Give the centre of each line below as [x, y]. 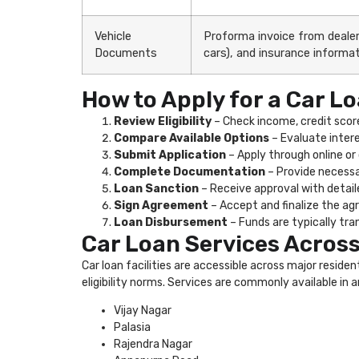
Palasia [132, 327]
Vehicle [113, 36]
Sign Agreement [161, 205]
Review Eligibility [163, 121]
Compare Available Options [192, 138]
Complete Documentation [190, 171]
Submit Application [170, 155]
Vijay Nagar [143, 310]
